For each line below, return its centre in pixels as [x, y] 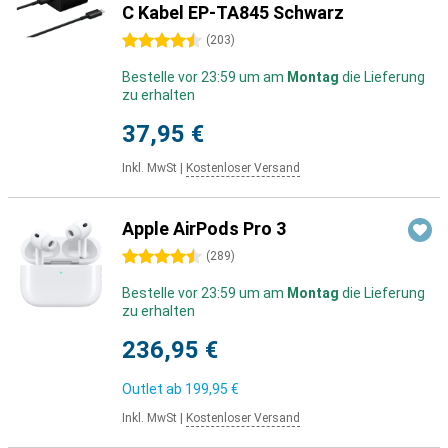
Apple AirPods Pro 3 [204, 228]
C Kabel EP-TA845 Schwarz [233, 12]
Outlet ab [153, 389]
